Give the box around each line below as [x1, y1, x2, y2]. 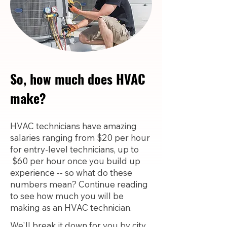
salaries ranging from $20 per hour [10, 132, 150, 143]
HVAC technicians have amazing [10, 121, 137, 131]
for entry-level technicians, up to [10, 144, 139, 155]
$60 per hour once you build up [10, 156, 140, 166]
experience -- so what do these [10, 167, 132, 178]
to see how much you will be [10, 191, 124, 201]
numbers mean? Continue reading [10, 179, 148, 190]
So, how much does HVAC [10, 69, 145, 89]
